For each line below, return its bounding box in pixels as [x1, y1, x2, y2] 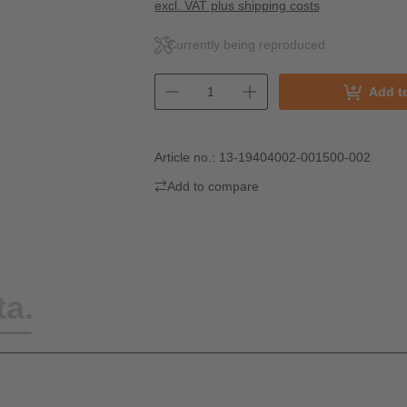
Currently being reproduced [166, 37, 325, 53]
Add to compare [166, 178, 259, 194]
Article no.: [154, 149, 219, 164]
